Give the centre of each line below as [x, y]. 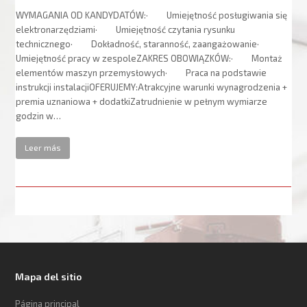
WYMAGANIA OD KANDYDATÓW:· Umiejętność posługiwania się [152, 15]
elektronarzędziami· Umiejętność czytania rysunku [126, 29]
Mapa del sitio [49, 276]
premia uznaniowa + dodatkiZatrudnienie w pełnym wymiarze [142, 101]
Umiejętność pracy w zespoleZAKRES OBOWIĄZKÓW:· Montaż [149, 58]
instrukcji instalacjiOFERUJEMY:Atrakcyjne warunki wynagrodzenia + [152, 87]
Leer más [43, 148]
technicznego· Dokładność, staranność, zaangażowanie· [146, 44]
